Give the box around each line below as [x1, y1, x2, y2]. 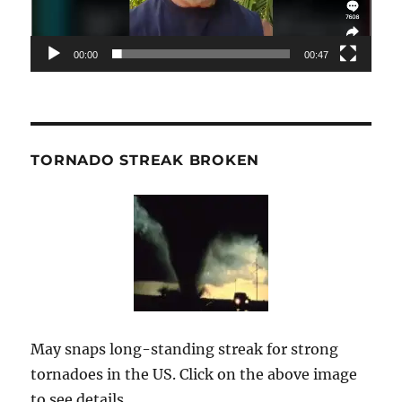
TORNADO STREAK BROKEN [31, 151, 260, 169]
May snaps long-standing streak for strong [31, 339, 339, 358]
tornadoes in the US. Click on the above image [31, 364, 358, 383]
